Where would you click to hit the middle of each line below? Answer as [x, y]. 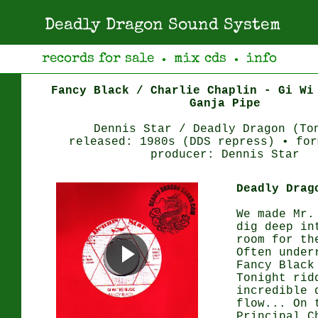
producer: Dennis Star [225, 155]
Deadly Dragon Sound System [163, 26]
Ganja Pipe [225, 104]
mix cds [200, 59]
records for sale [98, 59]
